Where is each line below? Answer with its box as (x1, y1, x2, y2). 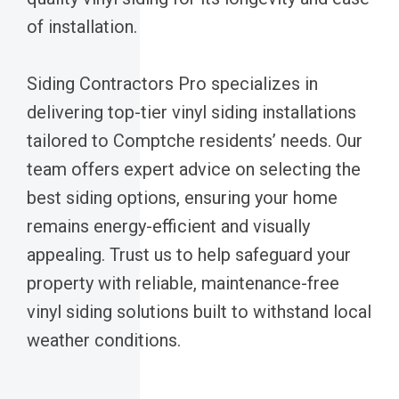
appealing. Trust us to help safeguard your (27, 243, 351, 265)
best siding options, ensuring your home (27, 186, 338, 208)
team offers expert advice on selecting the (27, 158, 361, 180)
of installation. (27, 15, 137, 37)
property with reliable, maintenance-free (27, 272, 339, 294)
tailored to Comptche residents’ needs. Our (27, 129, 362, 151)
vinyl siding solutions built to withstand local (27, 300, 371, 322)
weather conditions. (27, 329, 181, 351)
